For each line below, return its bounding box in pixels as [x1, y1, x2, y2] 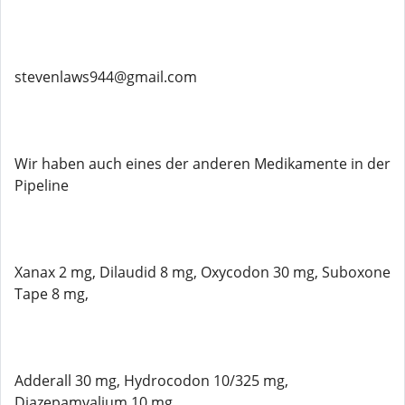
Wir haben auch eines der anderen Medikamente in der [14, 154, 391, 174]
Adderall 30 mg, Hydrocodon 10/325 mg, [14, 371, 288, 391]
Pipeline [14, 175, 69, 195]
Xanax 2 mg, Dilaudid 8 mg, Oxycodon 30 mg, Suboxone [14, 262, 391, 282]
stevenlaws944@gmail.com [14, 67, 197, 87]
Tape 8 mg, [14, 284, 89, 304]
